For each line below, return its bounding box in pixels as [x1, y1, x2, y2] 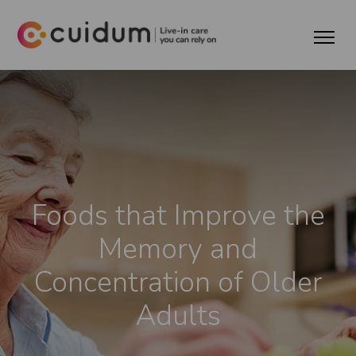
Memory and [99, 229, 257, 269]
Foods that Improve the [31, 195, 325, 235]
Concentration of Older [34, 262, 322, 302]
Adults [135, 296, 221, 335]
